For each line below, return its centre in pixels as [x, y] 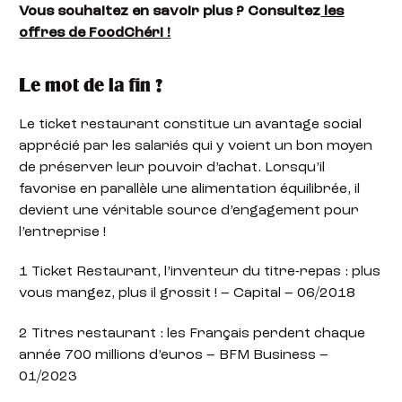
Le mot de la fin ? [91, 87]
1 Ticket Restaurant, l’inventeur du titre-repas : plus [200, 272]
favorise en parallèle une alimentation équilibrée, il [190, 189]
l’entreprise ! [63, 232]
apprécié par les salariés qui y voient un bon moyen [196, 146]
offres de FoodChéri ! [95, 33]
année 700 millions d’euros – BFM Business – [174, 355]
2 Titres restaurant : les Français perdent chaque [192, 333]
